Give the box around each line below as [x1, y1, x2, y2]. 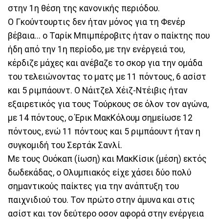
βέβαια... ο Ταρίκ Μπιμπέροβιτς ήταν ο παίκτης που [8, 30, 210, 41]
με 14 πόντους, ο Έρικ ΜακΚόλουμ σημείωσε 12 [8, 112, 193, 123]
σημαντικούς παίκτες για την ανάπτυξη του [8, 181, 179, 191]
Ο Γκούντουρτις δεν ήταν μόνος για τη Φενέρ [8, 17, 185, 27]
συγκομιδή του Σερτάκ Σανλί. [8, 140, 122, 150]
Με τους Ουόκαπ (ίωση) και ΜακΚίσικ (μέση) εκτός [8, 153, 207, 164]
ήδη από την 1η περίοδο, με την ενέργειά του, [8, 44, 185, 54]
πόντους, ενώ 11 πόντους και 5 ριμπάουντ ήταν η [8, 126, 200, 136]
